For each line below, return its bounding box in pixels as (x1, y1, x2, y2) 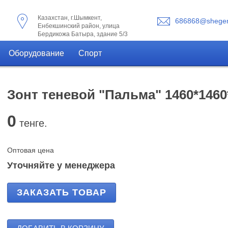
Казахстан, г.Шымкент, (38, 14, 102, 21)
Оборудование (9, 49, 64, 58)
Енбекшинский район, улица (38, 22, 120, 30)
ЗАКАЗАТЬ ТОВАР (17, 187, 106, 197)
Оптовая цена (7, 146, 54, 154)
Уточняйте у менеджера (7, 160, 115, 170)
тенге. (16, 118, 47, 129)
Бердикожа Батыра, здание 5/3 (38, 31, 128, 38)
